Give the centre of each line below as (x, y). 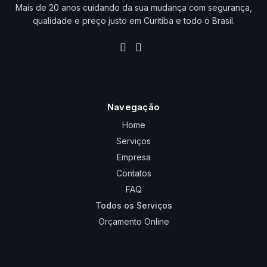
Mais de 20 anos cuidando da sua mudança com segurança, (133, 7)
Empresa (133, 157)
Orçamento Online (133, 221)
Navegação (133, 107)
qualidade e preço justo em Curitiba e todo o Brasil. (133, 20)
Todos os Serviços (133, 205)
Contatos (133, 173)
